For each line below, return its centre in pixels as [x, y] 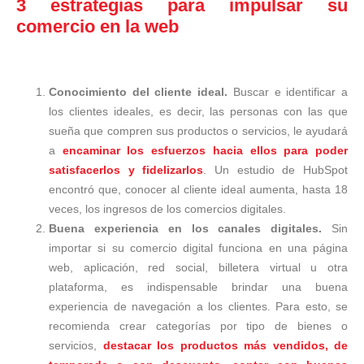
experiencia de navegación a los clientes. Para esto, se [198, 306]
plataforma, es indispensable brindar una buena [198, 286]
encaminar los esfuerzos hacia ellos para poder [205, 150]
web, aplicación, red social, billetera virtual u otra [198, 267]
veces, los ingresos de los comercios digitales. [171, 208]
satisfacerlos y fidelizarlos [126, 169]
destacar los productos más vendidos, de [225, 345]
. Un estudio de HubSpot [276, 169]
